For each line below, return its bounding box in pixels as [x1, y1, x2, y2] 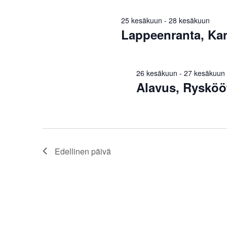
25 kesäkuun [121, 15, 162, 25]
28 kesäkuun [168, 15, 210, 25]
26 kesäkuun [136, 67, 177, 78]
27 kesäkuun [183, 67, 225, 78]
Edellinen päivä [55, 145, 111, 157]
